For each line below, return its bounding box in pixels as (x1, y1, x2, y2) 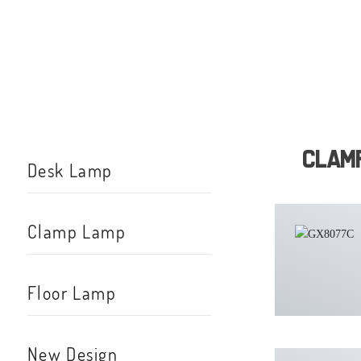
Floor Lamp (27, 281, 117, 305)
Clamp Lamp (27, 220, 127, 243)
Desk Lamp (27, 159, 113, 182)
